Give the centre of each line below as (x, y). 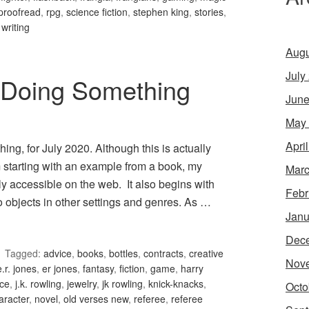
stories (209, 12)
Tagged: (24, 253)
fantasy (98, 269)
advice (58, 253)
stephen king (161, 12)
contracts (163, 253)
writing (16, 27)
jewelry (82, 284)
